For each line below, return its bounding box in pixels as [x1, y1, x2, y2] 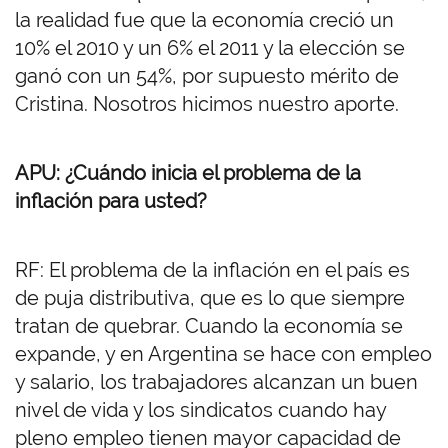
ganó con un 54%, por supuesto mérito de [15, 64, 399, 89]
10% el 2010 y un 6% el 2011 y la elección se [15, 36, 405, 61]
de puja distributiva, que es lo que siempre [15, 286, 405, 311]
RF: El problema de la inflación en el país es [15, 258, 410, 283]
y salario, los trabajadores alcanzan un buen [15, 370, 418, 395]
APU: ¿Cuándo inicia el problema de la [15, 161, 361, 186]
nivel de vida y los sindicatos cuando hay [15, 398, 386, 423]
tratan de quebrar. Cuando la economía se [15, 314, 403, 339]
